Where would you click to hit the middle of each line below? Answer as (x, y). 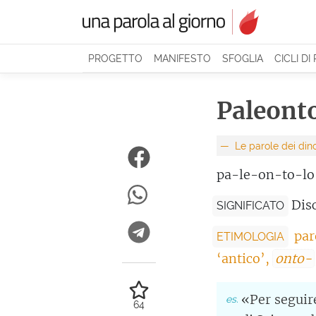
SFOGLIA (243, 58)
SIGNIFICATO (250, 206)
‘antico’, (244, 258)
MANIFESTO (182, 58)
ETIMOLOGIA (250, 236)
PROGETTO (115, 58)
